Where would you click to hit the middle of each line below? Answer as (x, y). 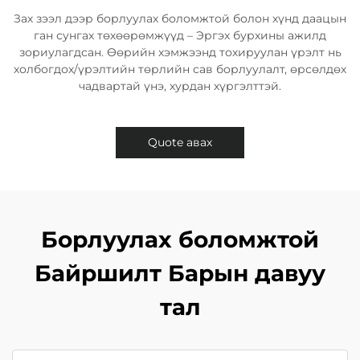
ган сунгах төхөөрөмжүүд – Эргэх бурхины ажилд (180, 35)
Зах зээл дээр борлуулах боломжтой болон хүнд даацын (180, 18)
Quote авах (180, 142)
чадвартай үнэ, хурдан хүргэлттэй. (180, 86)
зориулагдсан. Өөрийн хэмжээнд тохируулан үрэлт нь (180, 52)
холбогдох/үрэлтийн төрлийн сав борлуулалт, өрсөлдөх (180, 69)
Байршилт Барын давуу (180, 273)
